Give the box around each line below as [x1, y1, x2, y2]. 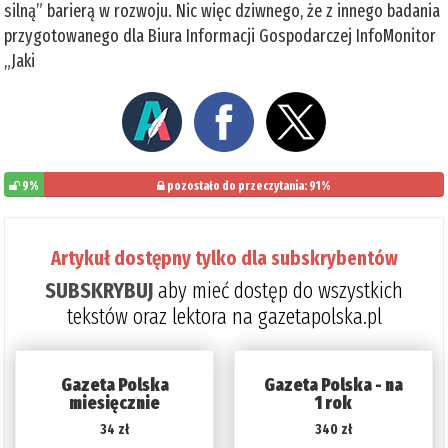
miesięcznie [69, 391, 161, 414]
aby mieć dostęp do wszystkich [153, 276, 403, 304]
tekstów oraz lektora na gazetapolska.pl [66, 302, 382, 330]
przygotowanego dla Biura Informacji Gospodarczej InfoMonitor [4, 24, 437, 47]
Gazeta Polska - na [263, 373, 403, 396]
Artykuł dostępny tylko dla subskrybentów [50, 245, 398, 270]
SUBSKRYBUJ [45, 276, 153, 304]
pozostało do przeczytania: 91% [164, 178, 331, 193]
